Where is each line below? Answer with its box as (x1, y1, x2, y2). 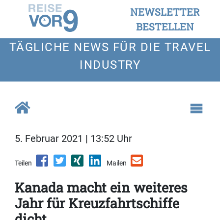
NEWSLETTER (130, 5, 200, 18)
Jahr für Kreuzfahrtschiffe (15, 194, 179, 212)
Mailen (107, 159, 127, 167)
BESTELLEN (136, 20, 194, 33)
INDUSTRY (80, 58, 140, 72)
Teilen (15, 159, 32, 167)
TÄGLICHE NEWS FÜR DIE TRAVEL (9, 40, 211, 54)
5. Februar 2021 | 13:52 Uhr (15, 133, 132, 145)
